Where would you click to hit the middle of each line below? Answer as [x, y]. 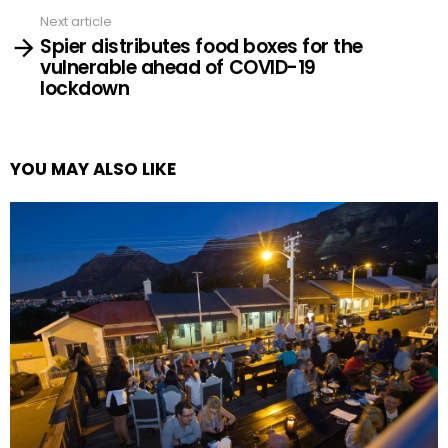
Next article [76, 21]
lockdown [85, 89]
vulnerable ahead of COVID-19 [178, 68]
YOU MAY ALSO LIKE [93, 169]
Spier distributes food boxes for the [201, 47]
